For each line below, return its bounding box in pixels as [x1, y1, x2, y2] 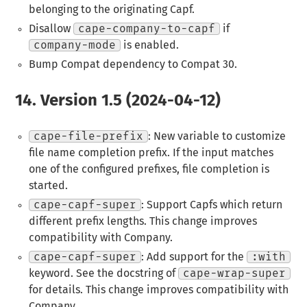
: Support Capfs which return [140, 199, 282, 211]
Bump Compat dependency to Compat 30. [28, 58, 237, 70]
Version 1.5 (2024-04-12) [36, 92, 221, 109]
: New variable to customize [147, 131, 286, 143]
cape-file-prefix [33, 131, 143, 143]
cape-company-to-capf [77, 23, 215, 34]
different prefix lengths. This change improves [28, 216, 257, 228]
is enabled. [120, 39, 179, 51]
